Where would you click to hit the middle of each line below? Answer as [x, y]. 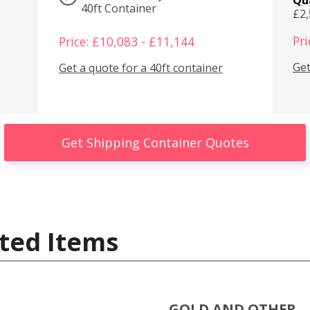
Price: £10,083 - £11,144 [126, 41]
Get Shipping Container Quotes [155, 142]
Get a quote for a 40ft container [140, 68]
